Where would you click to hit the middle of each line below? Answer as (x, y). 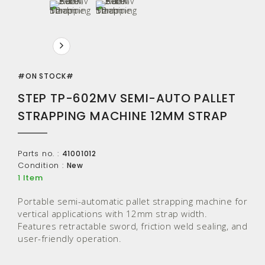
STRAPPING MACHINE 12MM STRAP (123, 116)
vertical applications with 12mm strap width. (112, 214)
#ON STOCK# (46, 76)
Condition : (41, 166)
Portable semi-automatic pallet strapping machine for (132, 201)
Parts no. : (38, 154)
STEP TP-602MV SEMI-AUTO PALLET (127, 98)
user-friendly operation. (70, 239)
